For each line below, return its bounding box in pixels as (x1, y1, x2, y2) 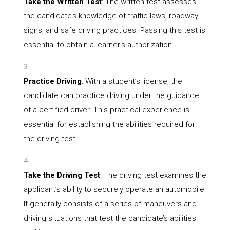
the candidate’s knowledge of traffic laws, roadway (24, 11, 198, 21)
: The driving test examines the (100, 170, 206, 180)
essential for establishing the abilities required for (24, 120, 195, 129)
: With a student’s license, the (82, 76, 182, 86)
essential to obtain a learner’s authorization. (24, 40, 174, 49)
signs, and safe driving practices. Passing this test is (24, 26, 205, 35)
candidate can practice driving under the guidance (24, 91, 199, 100)
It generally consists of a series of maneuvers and (24, 199, 197, 208)
